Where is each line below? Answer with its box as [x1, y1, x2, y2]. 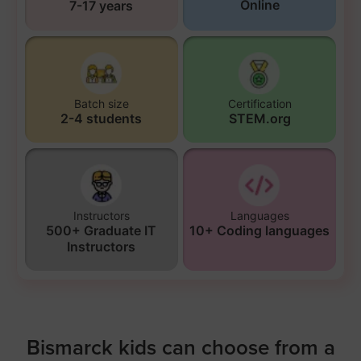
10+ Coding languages [189, 222, 330, 239]
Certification [227, 96, 292, 110]
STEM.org [228, 110, 291, 127]
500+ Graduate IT [46, 222, 157, 239]
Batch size [73, 96, 129, 110]
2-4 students [60, 110, 143, 127]
